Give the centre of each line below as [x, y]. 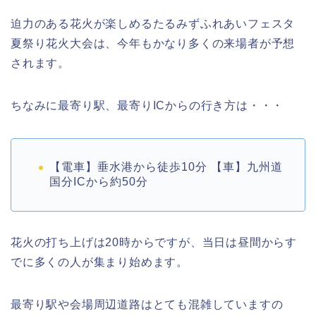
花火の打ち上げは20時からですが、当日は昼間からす [154, 243]
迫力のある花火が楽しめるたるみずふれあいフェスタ [153, 24]
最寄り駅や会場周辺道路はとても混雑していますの [147, 305]
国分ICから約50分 [99, 182]
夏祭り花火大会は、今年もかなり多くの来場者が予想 [153, 44]
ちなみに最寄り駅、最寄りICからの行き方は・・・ [147, 106]
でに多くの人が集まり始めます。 [99, 262]
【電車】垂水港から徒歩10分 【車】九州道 [166, 167]
